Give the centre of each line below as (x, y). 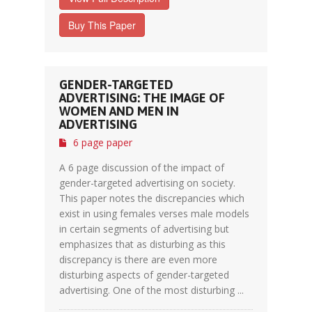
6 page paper (103, 142)
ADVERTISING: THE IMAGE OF (142, 98)
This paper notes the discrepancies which (152, 198)
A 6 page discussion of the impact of (142, 167)
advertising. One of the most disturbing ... (151, 290)
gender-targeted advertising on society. (147, 183)
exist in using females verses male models (154, 213)
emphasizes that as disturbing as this (142, 244)
